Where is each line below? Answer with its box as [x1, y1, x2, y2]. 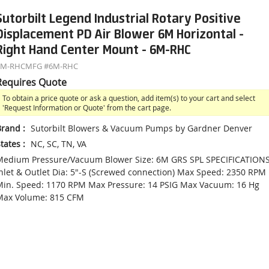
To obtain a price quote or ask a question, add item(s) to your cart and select [2, 93, 255, 103]
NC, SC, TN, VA [30, 138, 86, 150]
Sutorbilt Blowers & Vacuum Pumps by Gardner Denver [30, 122, 252, 134]
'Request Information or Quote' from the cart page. [2, 103, 171, 113]
